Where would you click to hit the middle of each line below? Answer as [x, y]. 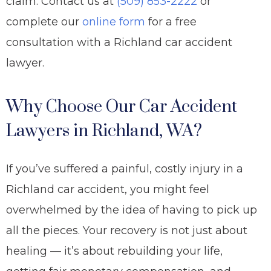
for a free [171, 22]
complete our [44, 22]
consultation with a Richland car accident [119, 42]
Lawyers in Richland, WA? [104, 131]
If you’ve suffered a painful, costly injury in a [125, 169]
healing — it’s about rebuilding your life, [114, 251]
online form [114, 22]
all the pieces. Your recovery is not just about [127, 230]
